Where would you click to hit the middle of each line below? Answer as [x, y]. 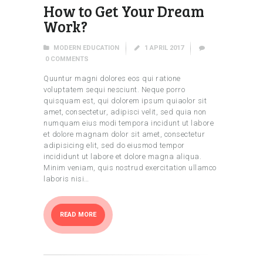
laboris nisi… [66, 178]
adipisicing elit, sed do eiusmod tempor [114, 145]
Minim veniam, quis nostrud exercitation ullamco [130, 167]
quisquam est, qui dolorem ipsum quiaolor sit [125, 100]
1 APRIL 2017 [164, 48]
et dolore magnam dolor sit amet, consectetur [124, 134]
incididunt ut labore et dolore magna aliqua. [122, 156]
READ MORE [78, 214]
